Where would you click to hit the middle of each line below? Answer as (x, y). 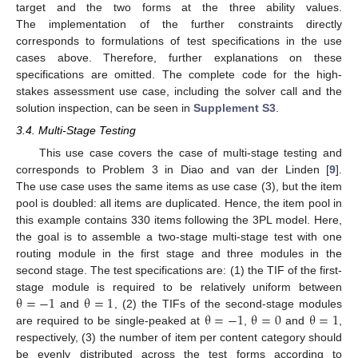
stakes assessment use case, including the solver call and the (179, 91)
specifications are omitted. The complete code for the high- (179, 75)
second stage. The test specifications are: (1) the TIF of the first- (179, 270)
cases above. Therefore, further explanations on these (179, 58)
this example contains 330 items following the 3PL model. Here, (179, 219)
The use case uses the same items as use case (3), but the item (179, 186)
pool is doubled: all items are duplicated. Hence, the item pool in (179, 203)
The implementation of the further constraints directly (179, 24)
